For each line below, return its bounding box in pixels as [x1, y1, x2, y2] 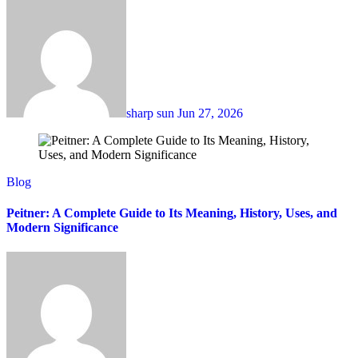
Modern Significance [6, 220, 118, 234]
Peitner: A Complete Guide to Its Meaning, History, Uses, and [6, 205, 337, 220]
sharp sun [126, 105, 177, 120]
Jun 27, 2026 [177, 105, 243, 120]
